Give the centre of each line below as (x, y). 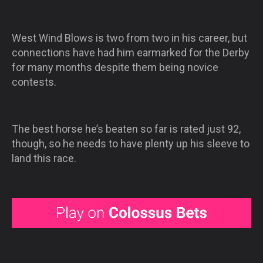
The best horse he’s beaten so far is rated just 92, (126, 129)
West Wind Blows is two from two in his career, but (129, 38)
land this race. (44, 158)
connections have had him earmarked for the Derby (131, 52)
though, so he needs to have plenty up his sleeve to (131, 143)
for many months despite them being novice (115, 67)
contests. (34, 82)
